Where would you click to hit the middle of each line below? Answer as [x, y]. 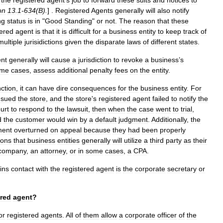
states [188, 42]
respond [32, 109]
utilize [133, 140]
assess [44, 70]
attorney [53, 151]
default [106, 119]
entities [68, 140]
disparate [110, 42]
